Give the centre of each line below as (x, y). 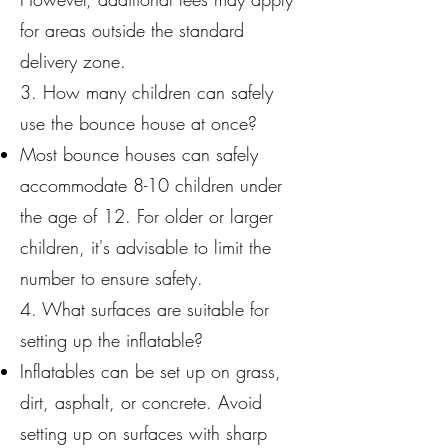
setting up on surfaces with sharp (143, 433)
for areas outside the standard (132, 30)
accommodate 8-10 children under (151, 185)
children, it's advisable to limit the (145, 247)
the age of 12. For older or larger (146, 216)
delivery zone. (73, 61)
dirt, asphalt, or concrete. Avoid (141, 402)
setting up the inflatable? (111, 340)
